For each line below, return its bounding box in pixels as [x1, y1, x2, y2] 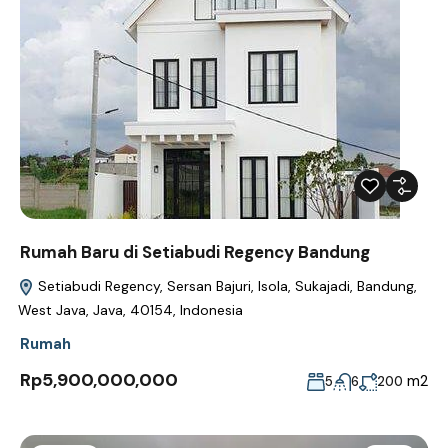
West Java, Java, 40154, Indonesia [18, 301, 243, 320]
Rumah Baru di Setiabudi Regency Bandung [20, 241, 370, 264]
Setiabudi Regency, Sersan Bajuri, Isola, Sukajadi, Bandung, [34, 277, 417, 296]
